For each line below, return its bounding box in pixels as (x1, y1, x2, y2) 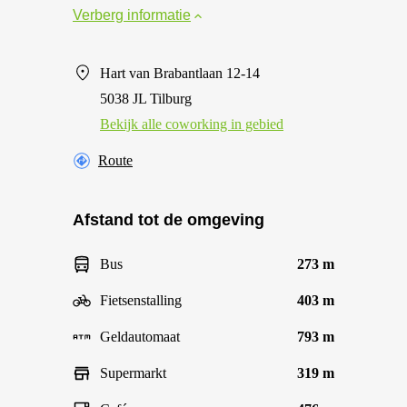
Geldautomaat (100, 329, 180, 344)
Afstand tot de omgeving (73, 211, 264, 229)
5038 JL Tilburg (100, 91, 192, 106)
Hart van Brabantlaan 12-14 (100, 65, 260, 81)
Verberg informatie (73, 7, 191, 23)
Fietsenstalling (100, 293, 182, 308)
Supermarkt (100, 365, 166, 381)
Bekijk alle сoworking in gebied (100, 116, 283, 132)
